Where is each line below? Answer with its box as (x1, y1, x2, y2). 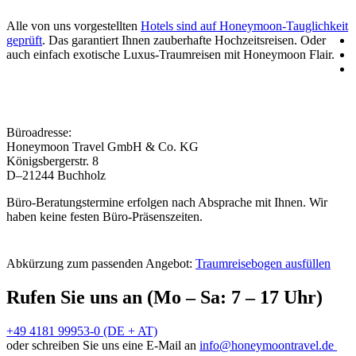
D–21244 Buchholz (6, 168, 106, 182)
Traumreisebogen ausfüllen (195, 257, 331, 270)
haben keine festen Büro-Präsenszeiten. (6, 210, 203, 223)
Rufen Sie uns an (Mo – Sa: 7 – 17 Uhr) (6, 286, 323, 308)
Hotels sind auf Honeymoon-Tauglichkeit (141, 19, 349, 33)
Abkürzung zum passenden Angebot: (6, 257, 196, 270)
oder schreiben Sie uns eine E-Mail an (6, 338, 200, 352)
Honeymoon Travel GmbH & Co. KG (6, 140, 199, 153)
